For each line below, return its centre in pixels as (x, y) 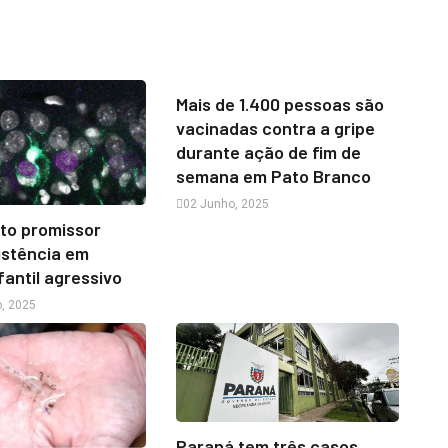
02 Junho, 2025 (225, 203)
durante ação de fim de (268, 151)
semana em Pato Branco (273, 175)
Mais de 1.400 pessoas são (279, 103)
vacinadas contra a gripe (275, 127)
